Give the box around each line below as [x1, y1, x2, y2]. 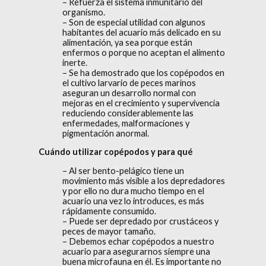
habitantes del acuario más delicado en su [62, 27, 221, 37]
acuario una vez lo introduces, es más [62, 195, 204, 206]
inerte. [62, 57, 87, 68]
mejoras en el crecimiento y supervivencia [62, 97, 220, 108]
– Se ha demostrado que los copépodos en [62, 67, 224, 78]
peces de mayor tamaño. [62, 226, 156, 236]
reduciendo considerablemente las [62, 107, 194, 118]
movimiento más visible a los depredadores [62, 175, 225, 186]
